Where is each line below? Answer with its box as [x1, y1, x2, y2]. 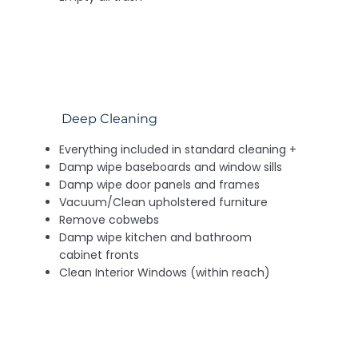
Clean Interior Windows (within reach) [59, 264, 271, 280]
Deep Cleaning [61, 110, 157, 126]
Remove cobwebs [59, 211, 160, 228]
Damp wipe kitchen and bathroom [59, 229, 253, 245]
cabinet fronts [59, 246, 140, 263]
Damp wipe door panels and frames [59, 176, 261, 193]
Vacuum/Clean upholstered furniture [59, 193, 268, 210]
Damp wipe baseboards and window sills [59, 158, 283, 175]
